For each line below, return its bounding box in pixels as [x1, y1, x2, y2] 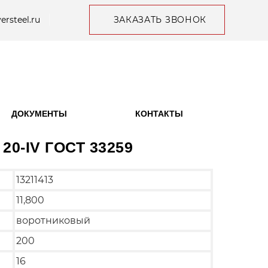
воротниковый [16, 214, 90, 226]
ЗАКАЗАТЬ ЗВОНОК [113, 14, 206, 25]
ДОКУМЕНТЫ [11, 109, 68, 119]
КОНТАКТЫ [135, 109, 183, 119]
